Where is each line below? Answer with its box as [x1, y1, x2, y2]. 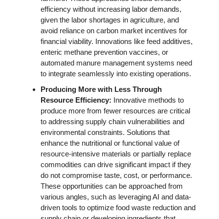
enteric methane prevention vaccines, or [41, 48, 168, 56]
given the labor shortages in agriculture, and [41, 16, 179, 24]
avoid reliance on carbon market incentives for [41, 26, 187, 35]
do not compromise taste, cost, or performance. [41, 171, 192, 179]
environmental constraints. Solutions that [41, 128, 170, 136]
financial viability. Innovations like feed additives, [41, 37, 193, 45]
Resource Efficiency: [41, 96, 113, 104]
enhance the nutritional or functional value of [41, 139, 179, 147]
